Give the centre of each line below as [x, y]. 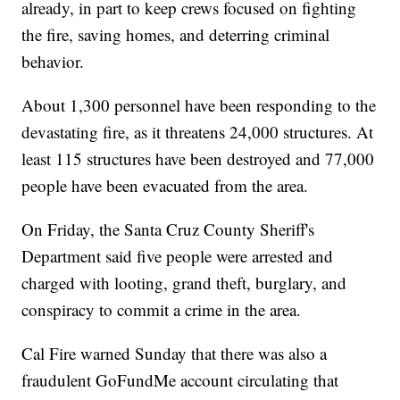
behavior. [53, 62]
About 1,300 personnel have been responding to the [199, 105]
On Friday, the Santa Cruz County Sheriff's [168, 229]
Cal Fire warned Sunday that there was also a [175, 354]
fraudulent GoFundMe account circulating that [180, 380]
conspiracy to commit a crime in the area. [162, 310]
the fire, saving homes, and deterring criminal [176, 35]
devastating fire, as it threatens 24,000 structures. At [198, 132]
